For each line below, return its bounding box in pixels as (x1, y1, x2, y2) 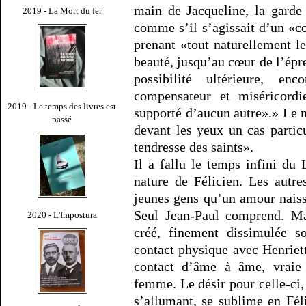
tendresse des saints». (134, 139, 253, 155)
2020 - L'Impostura (27, 209, 97, 220)
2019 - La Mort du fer (23, 5, 102, 16)
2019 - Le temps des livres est (8, 100, 117, 111)
